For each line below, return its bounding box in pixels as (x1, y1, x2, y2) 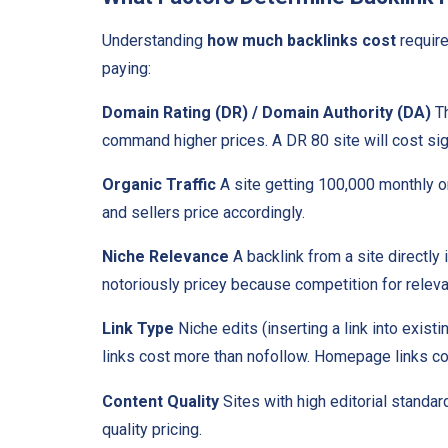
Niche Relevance (102, 247, 229, 267)
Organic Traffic (102, 175, 216, 195)
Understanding (102, 31, 207, 51)
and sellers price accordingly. (102, 203, 305, 223)
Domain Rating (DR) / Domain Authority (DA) (102, 103, 431, 123)
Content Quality (102, 392, 219, 412)
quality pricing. (102, 420, 202, 440)
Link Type (102, 319, 174, 339)
